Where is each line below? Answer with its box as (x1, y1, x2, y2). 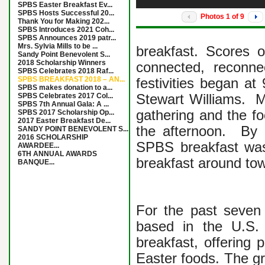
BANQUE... (18, 158, 54, 166)
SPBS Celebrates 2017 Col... (18, 92, 113, 100)
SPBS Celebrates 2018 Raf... (18, 67, 114, 75)
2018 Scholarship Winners (18, 59, 106, 67)
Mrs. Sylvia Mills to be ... (18, 42, 98, 50)
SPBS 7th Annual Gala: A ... (18, 100, 109, 108)
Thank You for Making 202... (18, 17, 109, 25)
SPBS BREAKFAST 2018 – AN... (18, 75, 125, 83)
